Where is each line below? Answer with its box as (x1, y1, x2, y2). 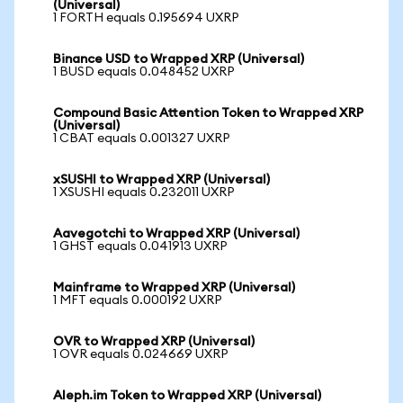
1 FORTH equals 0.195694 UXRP (53, 12, 239, 24)
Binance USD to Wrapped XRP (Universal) (53, 53, 304, 66)
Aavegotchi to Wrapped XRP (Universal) (53, 228, 300, 240)
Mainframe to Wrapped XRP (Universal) (53, 282, 295, 294)
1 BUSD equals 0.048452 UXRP (53, 66, 235, 78)
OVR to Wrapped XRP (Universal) (53, 336, 255, 348)
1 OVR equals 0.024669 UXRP (53, 348, 228, 361)
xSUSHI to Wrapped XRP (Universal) (53, 174, 270, 186)
